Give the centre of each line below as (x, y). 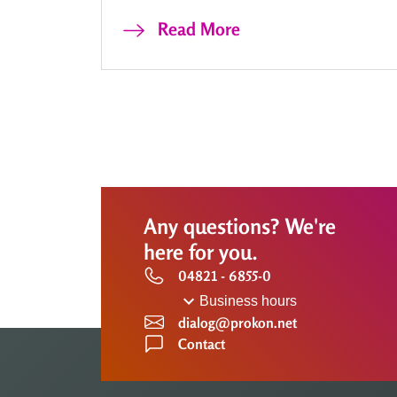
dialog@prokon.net (237, 322)
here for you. (200, 252)
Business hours (248, 300)
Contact (202, 343)
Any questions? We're (240, 226)
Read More (199, 28)
